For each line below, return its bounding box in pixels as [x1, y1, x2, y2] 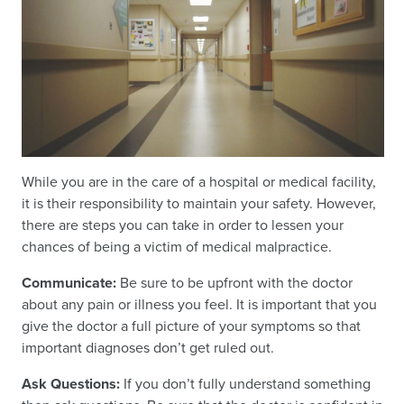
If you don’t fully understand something [124, 373, 371, 395]
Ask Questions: [22, 373, 124, 395]
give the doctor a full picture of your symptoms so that [22, 316, 361, 337]
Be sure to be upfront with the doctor [116, 272, 353, 294]
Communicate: [22, 272, 116, 294]
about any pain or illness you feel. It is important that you [22, 294, 377, 316]
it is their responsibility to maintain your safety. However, [22, 193, 376, 215]
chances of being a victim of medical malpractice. [22, 236, 332, 258]
